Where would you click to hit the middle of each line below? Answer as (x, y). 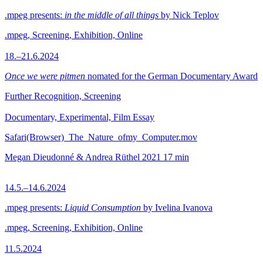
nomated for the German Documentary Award (171, 76)
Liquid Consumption (103, 208)
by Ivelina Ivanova (177, 208)
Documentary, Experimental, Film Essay (80, 117)
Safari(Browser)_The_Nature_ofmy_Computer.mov (101, 137)
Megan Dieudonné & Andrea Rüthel (72, 157)
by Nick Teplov (189, 15)
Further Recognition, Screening (63, 96)
